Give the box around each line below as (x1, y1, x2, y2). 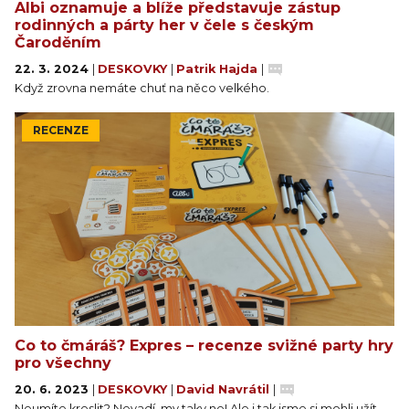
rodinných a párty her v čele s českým (15, 16, 314, 34)
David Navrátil (176, 383, 273, 396)
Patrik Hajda (176, 62, 261, 76)
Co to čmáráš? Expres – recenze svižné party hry (15, 337, 393, 354)
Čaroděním (15, 34, 101, 51)
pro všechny (15, 354, 111, 372)
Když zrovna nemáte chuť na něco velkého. (15, 81, 269, 95)
